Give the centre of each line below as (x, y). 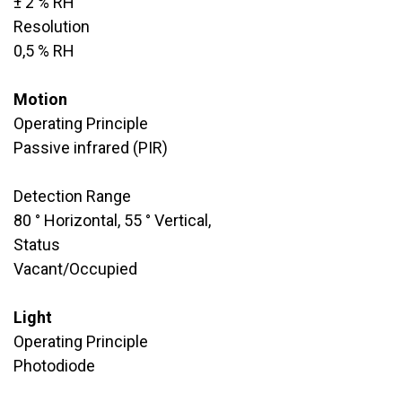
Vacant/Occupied (75, 268)
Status (37, 244)
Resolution (52, 26)
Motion (40, 99)
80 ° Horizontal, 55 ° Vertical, (112, 220)
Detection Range (72, 196)
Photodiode (54, 365)
